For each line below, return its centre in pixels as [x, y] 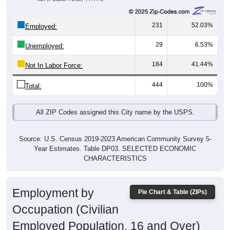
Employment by [53, 182]
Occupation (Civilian [65, 198]
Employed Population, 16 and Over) [106, 215]
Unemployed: [45, 35]
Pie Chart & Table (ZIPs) [172, 181]
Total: [33, 75]
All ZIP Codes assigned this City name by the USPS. [115, 101]
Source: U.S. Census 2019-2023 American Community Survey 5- [115, 128]
